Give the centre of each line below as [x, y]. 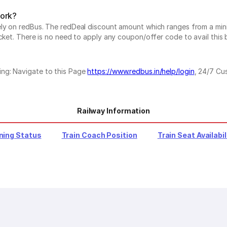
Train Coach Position [99, 135]
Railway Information [113, 111]
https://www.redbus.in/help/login [141, 71]
